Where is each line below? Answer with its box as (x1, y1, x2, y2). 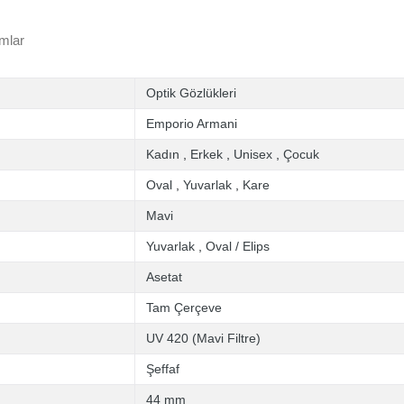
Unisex (234, 147, 272, 161)
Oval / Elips (206, 239, 270, 253)
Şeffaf (146, 362, 179, 376)
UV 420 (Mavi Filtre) (146, 331, 261, 345)
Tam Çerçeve (146, 300, 222, 315)
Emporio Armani (146, 116, 237, 131)
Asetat (146, 270, 182, 284)
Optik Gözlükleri (146, 86, 236, 100)
